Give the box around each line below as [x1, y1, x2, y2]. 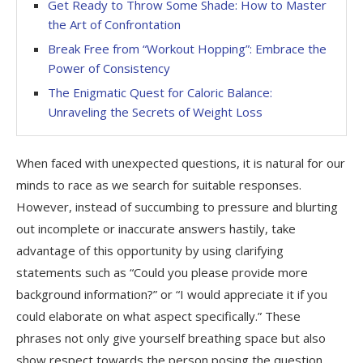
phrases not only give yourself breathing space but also [16, 329, 326, 346]
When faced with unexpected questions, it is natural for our [16, 154, 345, 171]
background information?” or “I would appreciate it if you [16, 285, 327, 302]
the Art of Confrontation [48, 15, 181, 32]
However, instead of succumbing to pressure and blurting [16, 198, 338, 215]
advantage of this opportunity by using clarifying [16, 241, 284, 258]
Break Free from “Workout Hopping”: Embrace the [48, 40, 327, 57]
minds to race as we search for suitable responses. [16, 176, 301, 193]
